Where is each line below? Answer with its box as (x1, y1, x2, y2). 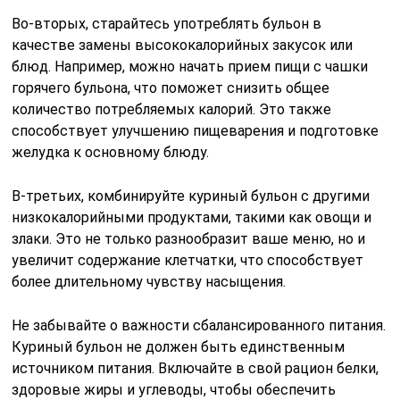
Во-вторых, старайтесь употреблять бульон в (12, 15, 322, 33)
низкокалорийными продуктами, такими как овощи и (12, 209, 372, 227)
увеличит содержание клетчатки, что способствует (12, 252, 364, 270)
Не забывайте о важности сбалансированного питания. (12, 317, 387, 335)
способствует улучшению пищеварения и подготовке (12, 122, 379, 140)
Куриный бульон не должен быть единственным (12, 338, 346, 356)
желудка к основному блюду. (12, 144, 210, 162)
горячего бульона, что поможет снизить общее (12, 79, 330, 97)
